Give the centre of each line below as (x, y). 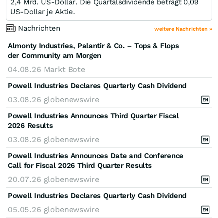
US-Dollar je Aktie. (43, 11)
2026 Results (30, 125)
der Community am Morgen (55, 55)
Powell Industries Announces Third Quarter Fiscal (93, 116)
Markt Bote (64, 69)
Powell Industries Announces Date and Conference (96, 155)
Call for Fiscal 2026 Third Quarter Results (80, 165)
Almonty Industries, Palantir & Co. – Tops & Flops (93, 45)
